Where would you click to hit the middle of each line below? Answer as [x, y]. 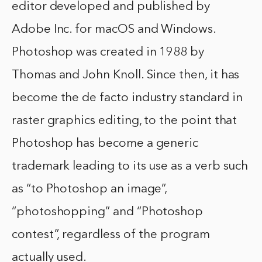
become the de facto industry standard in [127, 98]
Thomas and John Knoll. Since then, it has [126, 75]
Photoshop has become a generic [105, 144]
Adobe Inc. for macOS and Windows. [114, 30]
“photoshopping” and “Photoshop [108, 212]
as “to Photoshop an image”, [89, 189]
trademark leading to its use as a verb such [130, 167]
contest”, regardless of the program [111, 235]
